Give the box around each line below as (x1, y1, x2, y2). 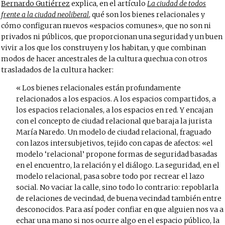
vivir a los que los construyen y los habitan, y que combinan (1, 43, 206, 52)
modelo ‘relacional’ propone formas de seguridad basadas (16, 150, 218, 159)
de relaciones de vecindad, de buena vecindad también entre (16, 194, 222, 203)
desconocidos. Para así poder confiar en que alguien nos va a (16, 205, 224, 214)
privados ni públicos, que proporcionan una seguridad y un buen (1, 32, 223, 41)
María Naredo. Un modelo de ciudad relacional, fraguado (16, 128, 212, 137)
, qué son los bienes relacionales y (89, 10, 205, 19)
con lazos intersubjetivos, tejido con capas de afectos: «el (16, 139, 213, 148)
